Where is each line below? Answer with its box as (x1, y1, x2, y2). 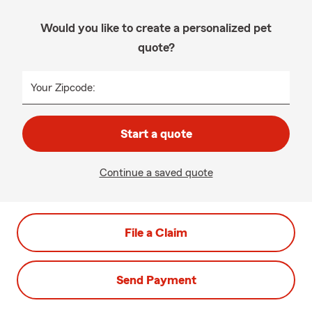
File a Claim (125, 226, 187, 239)
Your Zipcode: (31, 82, 95, 93)
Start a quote (120, 127, 192, 140)
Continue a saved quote (99, 167, 213, 178)
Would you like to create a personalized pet (40, 22, 272, 34)
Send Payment (116, 274, 196, 286)
